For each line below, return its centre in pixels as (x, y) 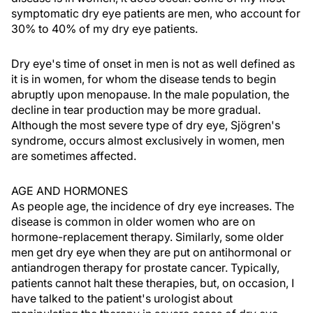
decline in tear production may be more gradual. (136, 110)
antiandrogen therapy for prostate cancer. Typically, (145, 268)
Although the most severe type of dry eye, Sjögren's (146, 125)
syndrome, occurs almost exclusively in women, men (148, 140)
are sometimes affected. (74, 156)
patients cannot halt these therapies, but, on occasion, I (153, 283)
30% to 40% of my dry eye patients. (104, 29)
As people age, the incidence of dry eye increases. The (153, 206)
